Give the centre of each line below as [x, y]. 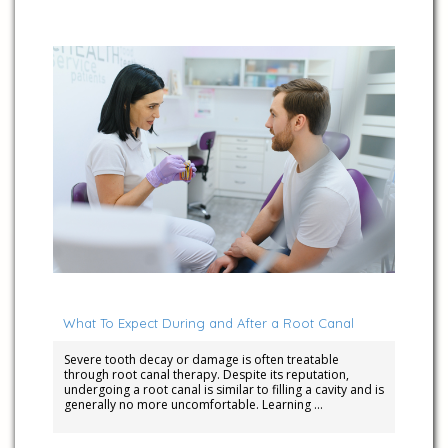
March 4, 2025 [94, 289]
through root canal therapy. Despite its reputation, [206, 374]
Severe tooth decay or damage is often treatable [201, 359]
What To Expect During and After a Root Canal [208, 322]
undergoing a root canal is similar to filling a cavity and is [223, 389]
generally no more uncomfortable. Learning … [193, 404]
